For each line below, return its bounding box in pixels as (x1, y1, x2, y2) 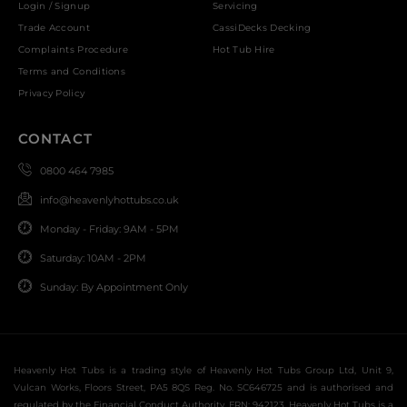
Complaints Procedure (18, 44, 128, 56)
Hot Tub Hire (213, 44, 275, 56)
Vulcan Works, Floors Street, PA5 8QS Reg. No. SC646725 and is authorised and (14, 382, 393, 394)
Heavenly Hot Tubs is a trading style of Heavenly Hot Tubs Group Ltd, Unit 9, (14, 364, 393, 377)
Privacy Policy (18, 87, 85, 100)
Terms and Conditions (18, 65, 125, 78)
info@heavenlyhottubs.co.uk (39, 194, 179, 207)
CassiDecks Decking (213, 22, 312, 35)
